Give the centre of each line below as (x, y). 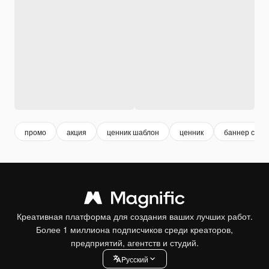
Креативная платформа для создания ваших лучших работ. (134, 216)
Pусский (134, 259)
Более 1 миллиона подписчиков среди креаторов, (134, 229)
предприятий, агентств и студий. (134, 243)
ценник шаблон (133, 131)
